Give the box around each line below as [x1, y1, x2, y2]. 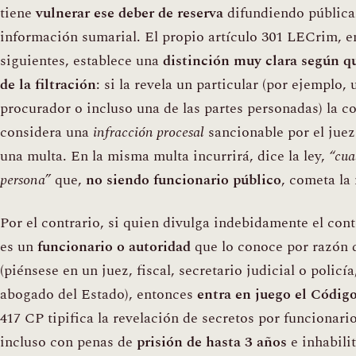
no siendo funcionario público [86, 168, 281, 191]
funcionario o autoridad [37, 236, 191, 258]
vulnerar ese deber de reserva [36, 2, 223, 24]
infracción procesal [93, 121, 204, 143]
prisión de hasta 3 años [137, 331, 287, 354]
